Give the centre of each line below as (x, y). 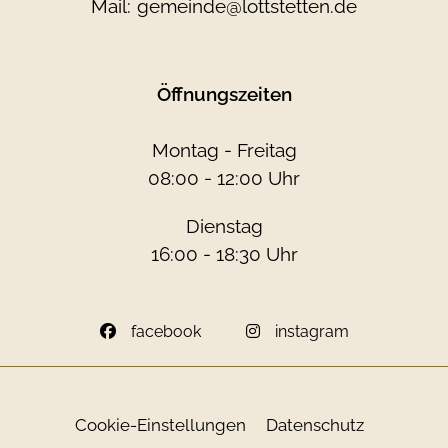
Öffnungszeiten (224, 94)
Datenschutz (314, 425)
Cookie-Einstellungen (160, 425)
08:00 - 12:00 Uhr (224, 178)
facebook (165, 331)
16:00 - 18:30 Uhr (224, 254)
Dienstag (224, 226)
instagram (311, 331)
